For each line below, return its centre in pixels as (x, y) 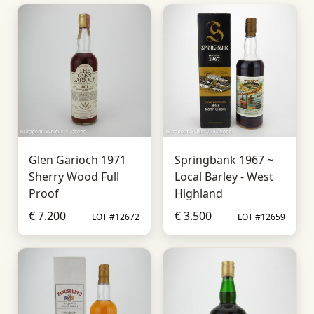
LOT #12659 (261, 217)
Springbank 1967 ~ (224, 160)
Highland (199, 193)
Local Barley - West (224, 177)
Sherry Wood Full (74, 177)
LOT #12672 (116, 217)
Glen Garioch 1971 (77, 160)
